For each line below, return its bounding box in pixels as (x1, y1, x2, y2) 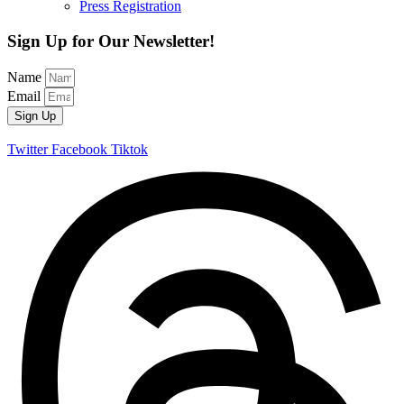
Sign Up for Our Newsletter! (7, 32, 215, 51)
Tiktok (111, 141, 148, 157)
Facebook (51, 141, 107, 157)
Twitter (7, 141, 48, 157)
